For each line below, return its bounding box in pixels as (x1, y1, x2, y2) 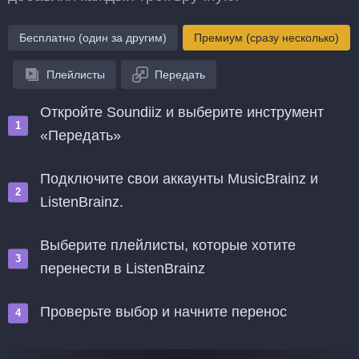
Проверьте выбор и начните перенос (40, 304, 287, 320)
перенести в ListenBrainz (40, 260, 205, 276)
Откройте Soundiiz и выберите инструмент (40, 104, 324, 120)
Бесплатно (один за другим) (19, 31, 167, 44)
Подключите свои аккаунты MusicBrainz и (40, 171, 318, 187)
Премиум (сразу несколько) (194, 31, 339, 44)
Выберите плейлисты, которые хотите (40, 237, 296, 253)
